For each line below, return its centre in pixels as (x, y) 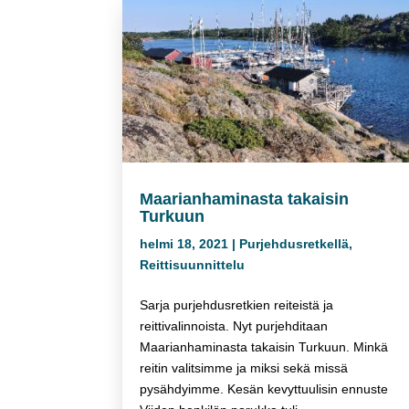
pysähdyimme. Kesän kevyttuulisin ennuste (264, 388)
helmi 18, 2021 (184, 243)
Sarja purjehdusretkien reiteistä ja (237, 304)
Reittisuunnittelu (193, 264)
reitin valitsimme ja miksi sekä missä (244, 367)
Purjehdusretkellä (294, 243)
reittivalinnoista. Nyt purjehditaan (234, 325)
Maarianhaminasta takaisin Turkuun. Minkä (264, 346)
